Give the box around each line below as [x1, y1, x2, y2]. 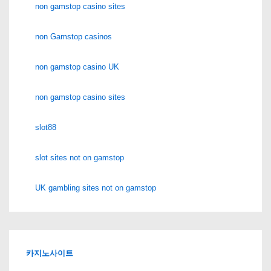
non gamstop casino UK [35, 62, 119, 71]
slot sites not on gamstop [35, 152, 124, 162]
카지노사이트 [26, 248, 73, 258]
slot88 [35, 122, 56, 132]
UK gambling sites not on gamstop [35, 183, 156, 192]
